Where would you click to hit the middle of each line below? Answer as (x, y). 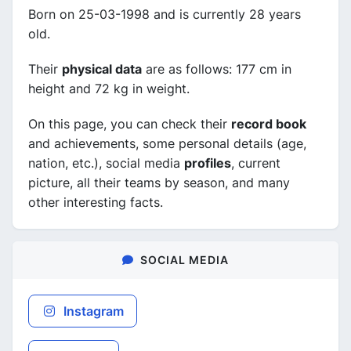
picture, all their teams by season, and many (159, 182)
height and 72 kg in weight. (109, 88)
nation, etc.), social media (106, 163)
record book (269, 123)
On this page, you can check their (130, 123)
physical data (102, 69)
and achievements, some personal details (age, (167, 143)
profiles (208, 163)
